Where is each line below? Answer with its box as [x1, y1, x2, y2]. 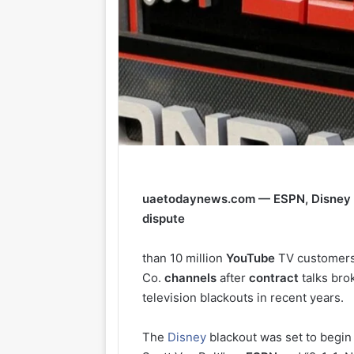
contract [249, 269, 299, 285]
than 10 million [142, 250, 227, 265]
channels [164, 269, 217, 285]
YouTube [226, 250, 276, 265]
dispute [142, 210, 186, 226]
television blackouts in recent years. [142, 289, 345, 305]
